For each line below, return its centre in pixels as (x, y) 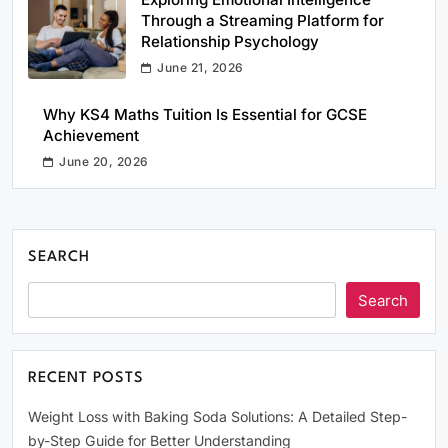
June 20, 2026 (104, 162)
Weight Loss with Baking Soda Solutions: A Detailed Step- (217, 417)
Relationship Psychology (230, 42)
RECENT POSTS (86, 379)
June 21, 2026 (200, 68)
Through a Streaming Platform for (262, 21)
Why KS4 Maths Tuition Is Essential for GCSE (205, 115)
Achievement (91, 136)
